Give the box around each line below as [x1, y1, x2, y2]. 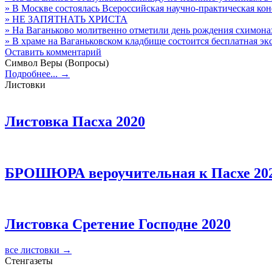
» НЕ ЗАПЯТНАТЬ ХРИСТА [5, 13, 127, 24]
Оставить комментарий [5, 46, 101, 57]
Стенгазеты [5, 256, 53, 267]
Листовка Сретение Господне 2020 [5, 216, 231, 233]
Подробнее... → [5, 68, 70, 79]
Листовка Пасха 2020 [5, 113, 145, 129]
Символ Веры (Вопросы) [5, 57, 109, 68]
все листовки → [5, 245, 72, 256]
